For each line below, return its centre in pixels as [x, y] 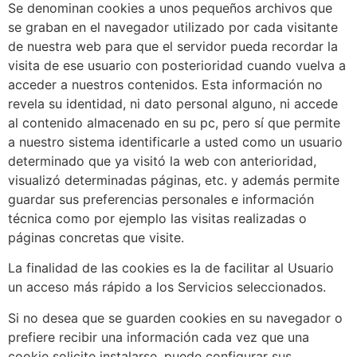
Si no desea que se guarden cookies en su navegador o [175, 318]
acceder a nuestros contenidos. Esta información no [165, 84]
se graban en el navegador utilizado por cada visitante [173, 27]
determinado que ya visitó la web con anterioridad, [162, 161]
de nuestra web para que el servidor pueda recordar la [173, 46]
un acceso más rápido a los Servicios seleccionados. [167, 287]
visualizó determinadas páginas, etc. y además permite [174, 180]
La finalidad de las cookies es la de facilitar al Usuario [171, 268]
